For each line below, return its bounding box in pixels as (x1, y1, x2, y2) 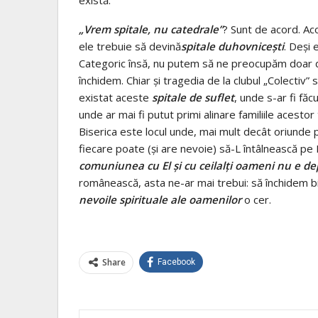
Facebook (158, 256, 195, 267)
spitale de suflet (152, 89, 234, 104)
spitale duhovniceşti (181, 38, 284, 53)
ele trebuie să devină (79, 38, 181, 53)
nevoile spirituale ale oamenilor (79, 192, 241, 207)
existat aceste (79, 89, 152, 104)
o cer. (241, 192, 271, 207)
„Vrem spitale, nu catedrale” (79, 21, 223, 36)
